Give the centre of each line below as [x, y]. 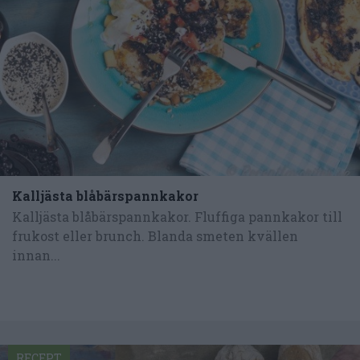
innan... [36, 256]
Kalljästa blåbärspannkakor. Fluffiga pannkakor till [177, 217]
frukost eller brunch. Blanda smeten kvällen [155, 236]
